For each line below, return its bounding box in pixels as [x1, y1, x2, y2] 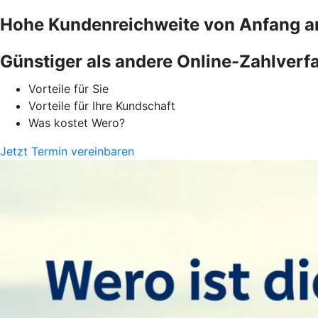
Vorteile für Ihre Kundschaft [28, 99, 175, 114]
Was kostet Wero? [28, 116, 125, 131]
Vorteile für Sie [28, 82, 109, 97]
